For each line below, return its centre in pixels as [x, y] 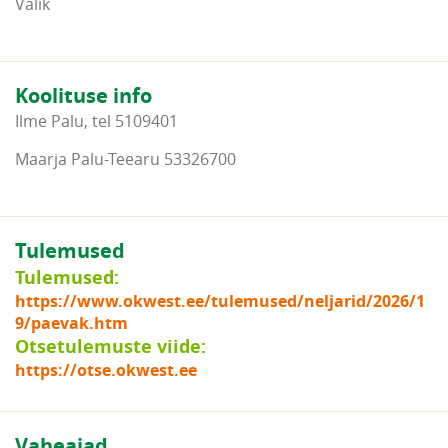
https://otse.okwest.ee [106, 370]
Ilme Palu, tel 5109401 [96, 121]
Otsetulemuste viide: [110, 347]
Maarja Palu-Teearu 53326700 [125, 159]
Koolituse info [83, 96]
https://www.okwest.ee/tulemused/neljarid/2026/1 [220, 301]
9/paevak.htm [71, 323]
